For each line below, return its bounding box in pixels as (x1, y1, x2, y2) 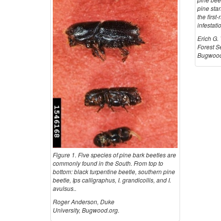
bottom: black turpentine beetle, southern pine (53, 167, 175, 176)
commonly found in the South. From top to (53, 159, 163, 168)
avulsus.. (53, 184, 76, 193)
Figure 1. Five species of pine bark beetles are (53, 150, 176, 159)
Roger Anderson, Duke (53, 197, 114, 206)
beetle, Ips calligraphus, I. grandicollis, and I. (53, 176, 171, 184)
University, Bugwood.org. (53, 206, 119, 215)
